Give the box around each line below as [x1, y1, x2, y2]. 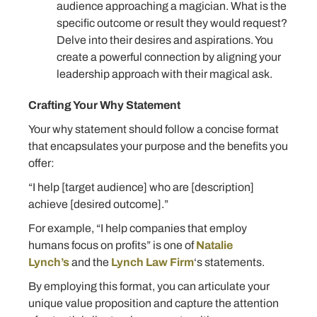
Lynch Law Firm [111, 256, 194, 269]
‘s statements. [194, 256, 265, 269]
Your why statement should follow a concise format [28, 123, 279, 136]
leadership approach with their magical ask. [57, 68, 272, 81]
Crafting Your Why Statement [28, 99, 183, 112]
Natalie [196, 239, 233, 252]
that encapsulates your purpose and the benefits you [28, 140, 288, 153]
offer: [28, 157, 54, 170]
